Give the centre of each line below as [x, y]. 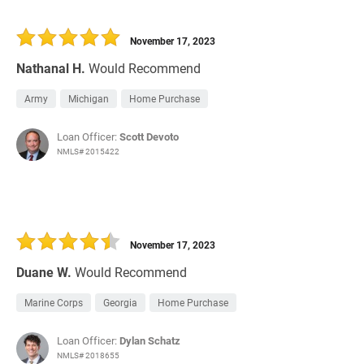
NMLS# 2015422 [88, 152]
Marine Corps [54, 303]
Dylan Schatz [150, 341]
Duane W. [44, 272]
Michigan [89, 99]
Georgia [120, 303]
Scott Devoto [149, 137]
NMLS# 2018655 [88, 355]
